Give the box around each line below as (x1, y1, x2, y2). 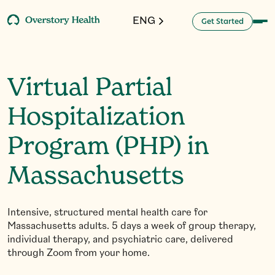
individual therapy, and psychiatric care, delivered (7, 235, 233, 245)
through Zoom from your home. (7, 249, 150, 258)
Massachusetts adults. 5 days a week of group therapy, (7, 222, 256, 231)
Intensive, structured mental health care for (7, 208, 207, 218)
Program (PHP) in (7, 135, 209, 160)
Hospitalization (7, 106, 185, 130)
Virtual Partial (7, 76, 172, 101)
